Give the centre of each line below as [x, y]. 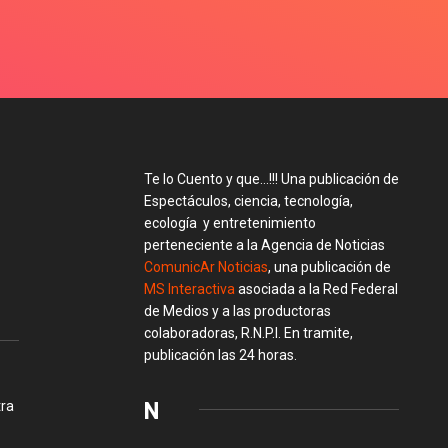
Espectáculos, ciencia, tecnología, [248, 200]
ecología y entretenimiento [230, 222]
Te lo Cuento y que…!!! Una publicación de [271, 178]
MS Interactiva [189, 288]
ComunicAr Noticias [206, 266]
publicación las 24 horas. [220, 354]
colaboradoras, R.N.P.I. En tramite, [248, 332]
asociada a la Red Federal [316, 288]
